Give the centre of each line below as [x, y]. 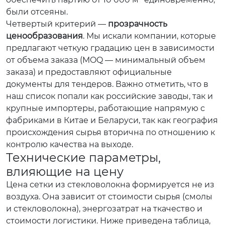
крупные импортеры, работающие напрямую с [105, 108]
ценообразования [44, 36]
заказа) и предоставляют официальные [89, 72]
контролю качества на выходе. [70, 144]
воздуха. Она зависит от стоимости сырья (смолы [109, 197]
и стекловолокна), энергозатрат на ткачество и [104, 209]
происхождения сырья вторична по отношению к [110, 132]
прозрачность [138, 24]
